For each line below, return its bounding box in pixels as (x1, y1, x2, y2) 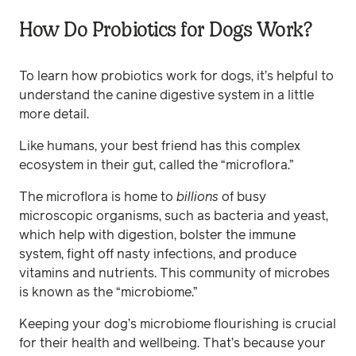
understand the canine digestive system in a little (19, 89, 314, 102)
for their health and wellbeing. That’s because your (19, 337, 326, 350)
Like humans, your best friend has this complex (19, 140, 300, 153)
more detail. (19, 108, 92, 121)
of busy (219, 191, 266, 203)
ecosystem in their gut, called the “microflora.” (19, 159, 297, 172)
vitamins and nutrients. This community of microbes (19, 267, 330, 280)
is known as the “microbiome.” (19, 286, 198, 299)
